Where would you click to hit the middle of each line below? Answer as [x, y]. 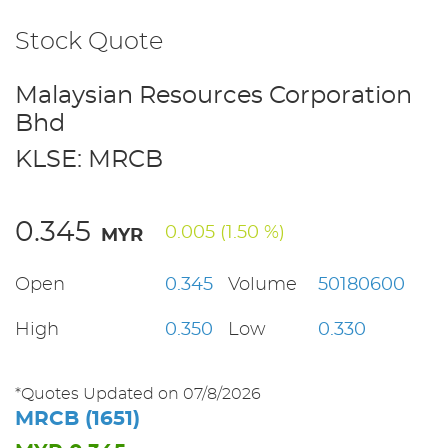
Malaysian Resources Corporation [213, 96]
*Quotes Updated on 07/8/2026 [138, 394]
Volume [262, 285]
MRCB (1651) [77, 419]
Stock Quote [89, 42]
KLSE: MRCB [89, 160]
